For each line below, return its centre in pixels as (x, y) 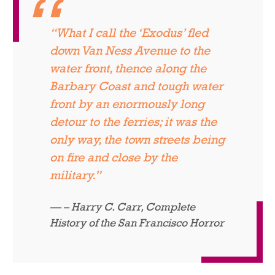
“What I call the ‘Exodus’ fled (129, 33)
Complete (170, 207)
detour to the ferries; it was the (133, 122)
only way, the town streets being (137, 140)
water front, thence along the (128, 68)
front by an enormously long (127, 104)
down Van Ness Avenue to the (130, 51)
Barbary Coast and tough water (136, 86)
